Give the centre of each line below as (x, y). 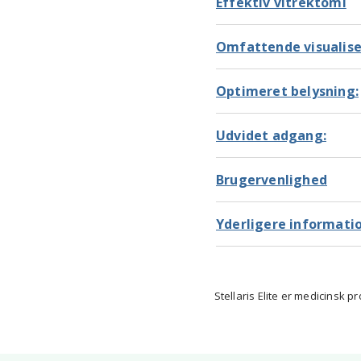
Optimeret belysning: (287, 91)
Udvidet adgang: (271, 135)
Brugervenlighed (272, 179)
